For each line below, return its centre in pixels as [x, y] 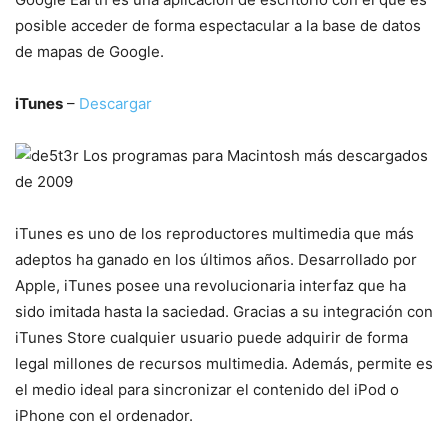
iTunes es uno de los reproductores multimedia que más [214, 233]
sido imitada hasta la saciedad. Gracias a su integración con [224, 311]
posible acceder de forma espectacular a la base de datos [218, 25]
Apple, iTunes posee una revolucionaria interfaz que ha [210, 285]
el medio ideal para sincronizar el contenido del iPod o [207, 389]
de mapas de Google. [89, 51]
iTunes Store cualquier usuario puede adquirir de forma [211, 337]
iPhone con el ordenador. [104, 415]
